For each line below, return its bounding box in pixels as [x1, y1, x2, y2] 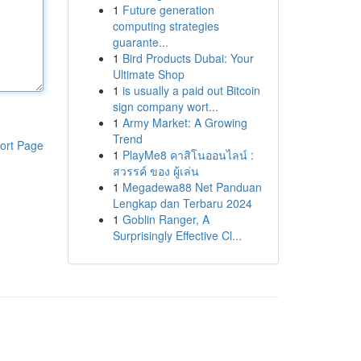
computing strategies [112, 18, 219, 34]
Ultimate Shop [112, 66, 185, 82]
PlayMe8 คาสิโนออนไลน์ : [122, 147, 254, 163]
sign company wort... [112, 98, 218, 114]
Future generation [122, 2, 214, 18]
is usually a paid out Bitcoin [122, 82, 260, 98]
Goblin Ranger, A [122, 211, 210, 227]
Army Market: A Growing [122, 114, 247, 131]
